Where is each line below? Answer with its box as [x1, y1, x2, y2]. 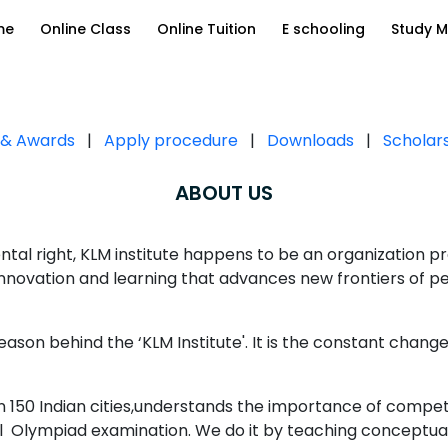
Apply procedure [104, 129, 238, 153]
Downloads [267, 129, 354, 153]
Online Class [40, 19, 131, 40]
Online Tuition [157, 19, 256, 40]
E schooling [282, 19, 365, 40]
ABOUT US [175, 179, 273, 208]
